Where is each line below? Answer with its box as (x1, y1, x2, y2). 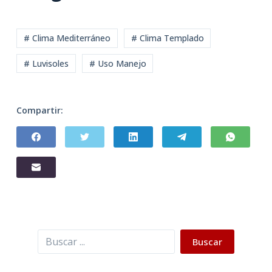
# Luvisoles (23, 57, 69, 69)
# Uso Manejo (89, 57, 146, 69)
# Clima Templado (131, 32, 204, 44)
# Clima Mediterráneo (23, 32, 110, 44)
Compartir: (16, 104, 63, 116)
